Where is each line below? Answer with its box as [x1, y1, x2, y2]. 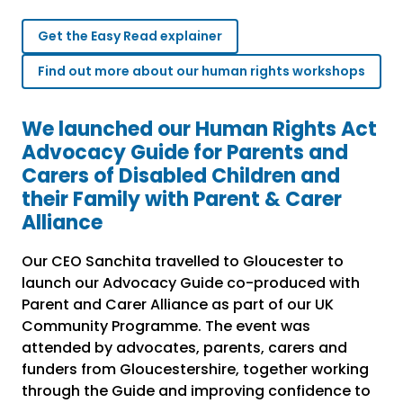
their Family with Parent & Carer [22, 185, 342, 214]
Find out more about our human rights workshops [38, 62, 365, 81]
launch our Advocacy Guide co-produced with [22, 273, 360, 294]
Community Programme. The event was [22, 316, 310, 337]
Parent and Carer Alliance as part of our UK [22, 294, 334, 316]
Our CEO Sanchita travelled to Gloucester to [22, 251, 344, 273]
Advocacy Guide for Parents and [22, 139, 348, 167]
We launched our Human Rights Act [22, 115, 377, 144]
